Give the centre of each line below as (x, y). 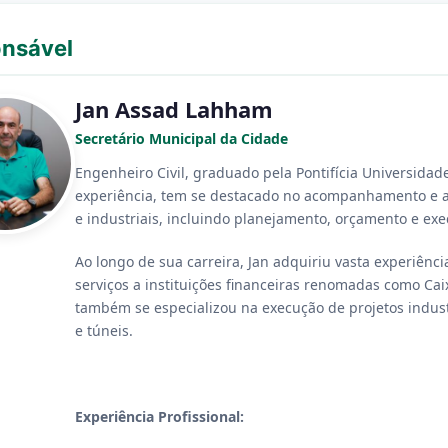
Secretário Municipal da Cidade (181, 138)
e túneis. (104, 330)
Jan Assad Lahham (174, 109)
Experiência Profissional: (159, 416)
